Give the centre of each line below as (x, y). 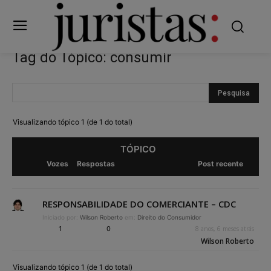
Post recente (221, 163)
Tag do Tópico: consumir (92, 57)
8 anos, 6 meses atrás (224, 228)
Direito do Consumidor (169, 217)
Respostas (96, 163)
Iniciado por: (61, 217)
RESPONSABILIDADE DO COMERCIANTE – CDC (139, 204)
